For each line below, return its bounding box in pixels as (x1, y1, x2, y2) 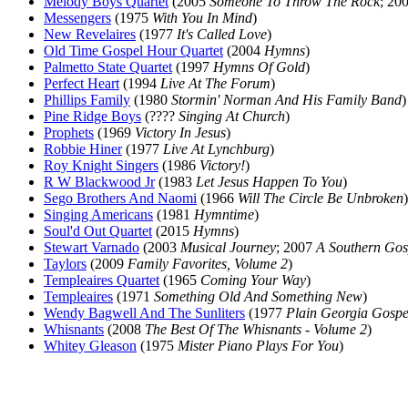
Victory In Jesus (135, 125, 226, 140)
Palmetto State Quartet (44, 59, 172, 75)
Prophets (44, 125, 94, 140)
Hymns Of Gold (213, 59, 305, 75)
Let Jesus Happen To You (196, 174, 342, 189)
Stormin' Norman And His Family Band (171, 92, 402, 107)
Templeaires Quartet (44, 272, 159, 288)
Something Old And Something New (154, 289, 362, 304)
